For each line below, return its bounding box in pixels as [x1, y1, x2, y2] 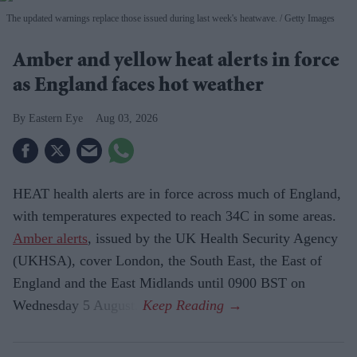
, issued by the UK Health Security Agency [88, 230, 338, 247]
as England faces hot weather [13, 76, 264, 98]
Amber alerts [13, 230, 88, 247]
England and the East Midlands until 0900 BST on [13, 275, 305, 292]
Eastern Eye [29, 112, 83, 125]
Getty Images [282, 13, 335, 25]
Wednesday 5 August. [13, 297, 143, 314]
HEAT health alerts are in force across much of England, [13, 186, 341, 202]
